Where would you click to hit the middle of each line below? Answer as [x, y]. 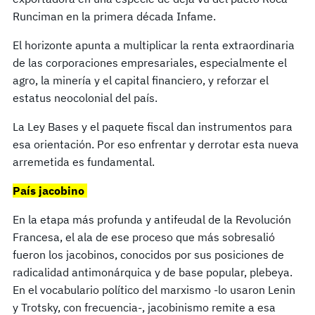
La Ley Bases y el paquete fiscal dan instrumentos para [153, 126]
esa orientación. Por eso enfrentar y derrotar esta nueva [156, 144]
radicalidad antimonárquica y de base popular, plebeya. [153, 272]
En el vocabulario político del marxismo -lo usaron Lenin [154, 289]
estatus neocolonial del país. [86, 97]
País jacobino [50, 190]
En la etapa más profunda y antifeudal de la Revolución [152, 219]
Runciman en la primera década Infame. [116, 16]
